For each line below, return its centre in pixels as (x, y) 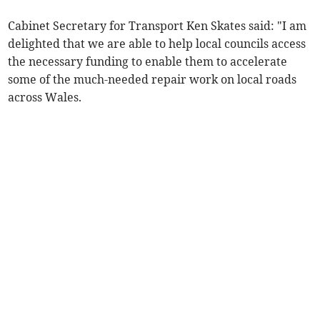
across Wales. (45, 97)
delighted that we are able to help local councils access (157, 43)
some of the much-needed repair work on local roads (152, 79)
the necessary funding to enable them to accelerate (148, 61)
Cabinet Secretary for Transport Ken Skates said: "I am (157, 25)
